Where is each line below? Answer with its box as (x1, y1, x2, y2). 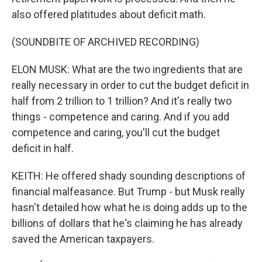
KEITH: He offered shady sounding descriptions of (12, 170, 246, 182)
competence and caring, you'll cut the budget (12, 126, 220, 139)
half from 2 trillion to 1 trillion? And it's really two (12, 95, 232, 107)
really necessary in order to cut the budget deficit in (12, 79, 249, 91)
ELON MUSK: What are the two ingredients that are (12, 63, 243, 75)
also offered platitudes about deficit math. (12, 8, 206, 20)
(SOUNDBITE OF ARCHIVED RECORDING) (12, 36, 199, 48)
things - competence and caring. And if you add (12, 111, 229, 123)
